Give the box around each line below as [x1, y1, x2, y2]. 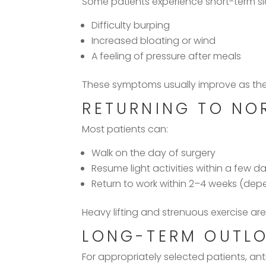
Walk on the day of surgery [91, 145, 216, 160]
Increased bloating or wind [91, 33, 216, 47]
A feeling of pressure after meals [91, 49, 242, 63]
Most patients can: [82, 122, 169, 136]
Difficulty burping [91, 18, 170, 32]
